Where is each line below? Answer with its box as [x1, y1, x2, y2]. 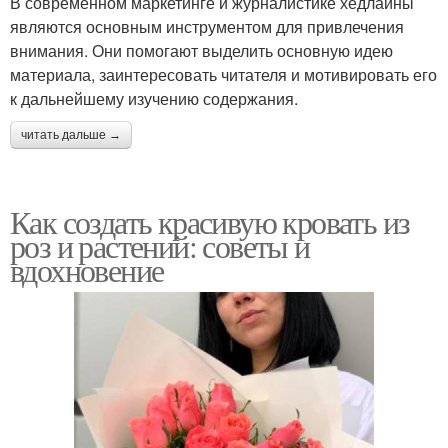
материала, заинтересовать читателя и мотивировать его [10, 63, 437, 87]
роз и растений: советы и [10, 224, 310, 268]
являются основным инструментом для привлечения [10, 15, 404, 39]
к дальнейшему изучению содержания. [10, 87, 298, 111]
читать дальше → [21, 128, 121, 143]
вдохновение [10, 248, 164, 292]
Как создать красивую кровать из [10, 200, 410, 244]
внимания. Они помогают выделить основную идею [10, 39, 393, 63]
